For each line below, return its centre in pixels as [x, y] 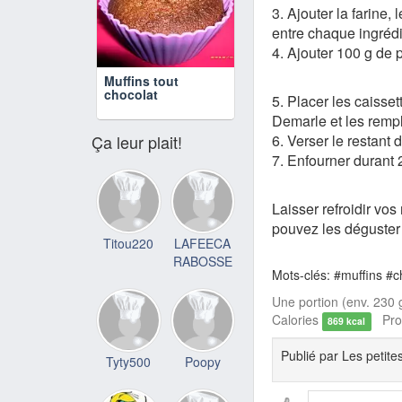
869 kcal [347, 321]
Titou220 [129, 243]
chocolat [131, 94]
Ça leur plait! [137, 142]
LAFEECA [203, 243]
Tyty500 [129, 362]
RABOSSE [202, 261]
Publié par [311, 356]
